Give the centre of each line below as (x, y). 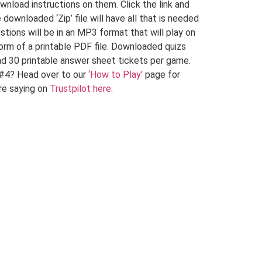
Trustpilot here (80, 89)
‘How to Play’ (115, 75)
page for (161, 75)
